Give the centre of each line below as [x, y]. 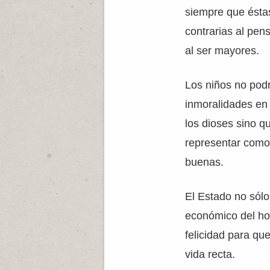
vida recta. [210, 254]
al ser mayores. [222, 51]
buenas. [205, 162]
